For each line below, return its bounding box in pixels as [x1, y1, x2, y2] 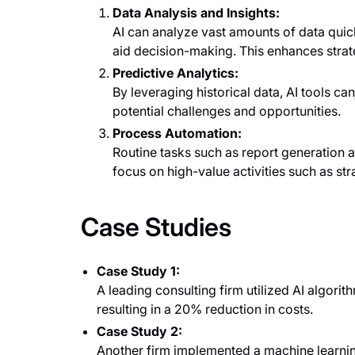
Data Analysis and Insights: [112, 5, 280, 21]
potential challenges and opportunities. [112, 103, 341, 119]
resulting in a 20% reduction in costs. [96, 301, 313, 317]
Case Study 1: [96, 263, 180, 279]
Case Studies [80, 212, 231, 242]
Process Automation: [112, 125, 242, 141]
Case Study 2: [96, 323, 182, 339]
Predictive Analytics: [112, 65, 239, 81]
